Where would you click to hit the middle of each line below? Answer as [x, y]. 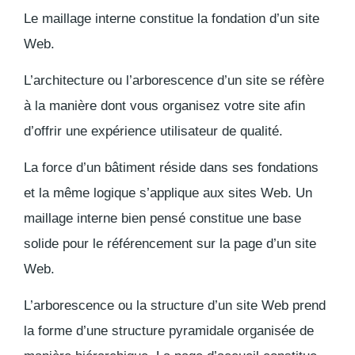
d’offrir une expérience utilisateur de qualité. [153, 131]
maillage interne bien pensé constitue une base [162, 218]
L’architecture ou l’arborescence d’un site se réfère [174, 80]
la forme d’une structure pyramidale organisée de [169, 330]
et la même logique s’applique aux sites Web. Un [168, 193]
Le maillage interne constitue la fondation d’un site [172, 18]
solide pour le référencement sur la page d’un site [170, 243]
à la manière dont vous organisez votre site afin [164, 105]
